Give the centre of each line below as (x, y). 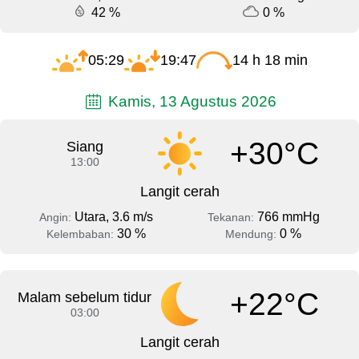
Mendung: (252, 234)
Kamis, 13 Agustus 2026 (191, 101)
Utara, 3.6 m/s (113, 217)
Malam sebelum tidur (85, 298)
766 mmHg (288, 217)
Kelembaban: (81, 234)
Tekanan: (232, 218)
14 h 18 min (270, 60)
